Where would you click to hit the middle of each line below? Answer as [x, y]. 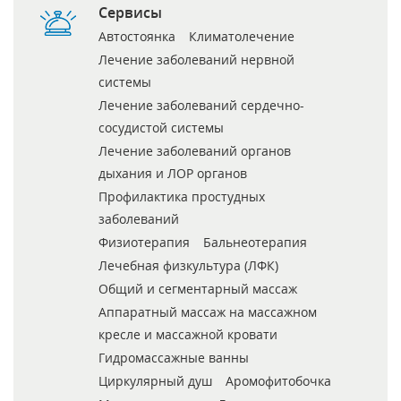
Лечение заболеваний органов [195, 151]
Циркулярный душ [155, 381]
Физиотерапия [144, 243]
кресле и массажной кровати [188, 335]
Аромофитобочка [278, 381]
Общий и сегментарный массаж [198, 289]
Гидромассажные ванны [174, 358]
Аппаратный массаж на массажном [208, 312]
